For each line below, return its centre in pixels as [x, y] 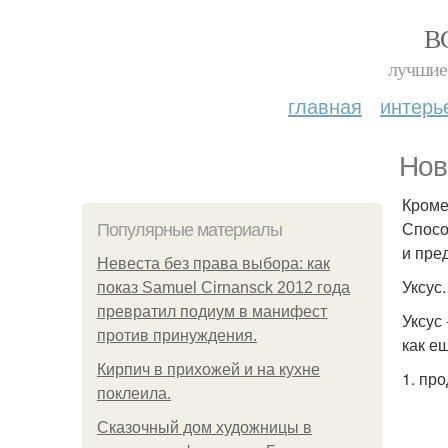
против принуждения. [177, 335]
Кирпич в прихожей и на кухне [208, 369]
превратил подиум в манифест [212, 311]
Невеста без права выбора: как [213, 263]
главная [325, 105]
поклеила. [134, 393]
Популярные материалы [189, 230]
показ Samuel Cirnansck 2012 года [223, 287]
